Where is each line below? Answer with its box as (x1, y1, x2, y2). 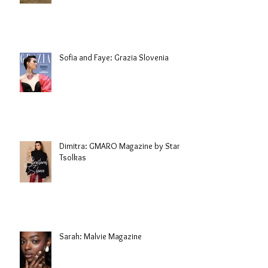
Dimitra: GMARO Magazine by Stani (59, 141, 183, 151)
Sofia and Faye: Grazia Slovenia (59, 52, 169, 63)
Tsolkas (59, 152, 86, 163)
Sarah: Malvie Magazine (59, 231, 142, 242)
